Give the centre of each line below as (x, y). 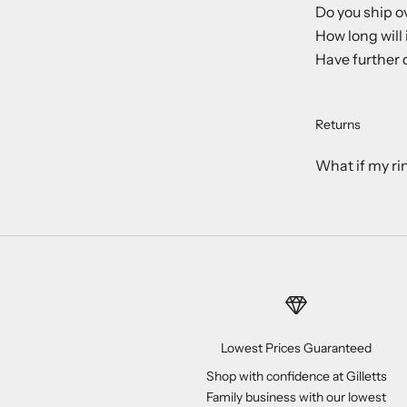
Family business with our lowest (297, 397)
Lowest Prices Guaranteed (297, 347)
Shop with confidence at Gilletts (296, 376)
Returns (338, 124)
